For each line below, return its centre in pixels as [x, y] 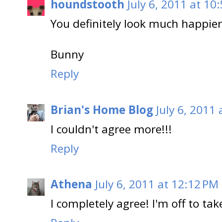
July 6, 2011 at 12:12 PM [157, 184]
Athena [71, 184]
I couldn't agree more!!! [111, 129]
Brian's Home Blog [102, 110]
